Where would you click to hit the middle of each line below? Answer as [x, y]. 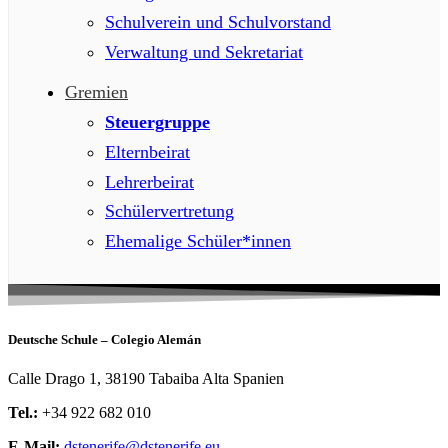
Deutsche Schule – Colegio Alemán [104, 340]
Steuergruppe [157, 121]
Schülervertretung [169, 211]
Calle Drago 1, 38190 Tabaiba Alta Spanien [146, 379]
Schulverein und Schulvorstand [218, 22]
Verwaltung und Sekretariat [204, 51]
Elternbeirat [147, 151]
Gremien [96, 92]
